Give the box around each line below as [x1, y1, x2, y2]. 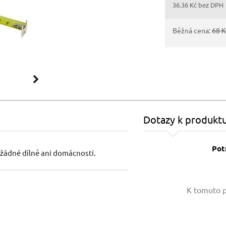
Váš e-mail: [143, 214, 183, 224]
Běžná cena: [173, 26, 212, 35]
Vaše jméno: [143, 177, 188, 187]
